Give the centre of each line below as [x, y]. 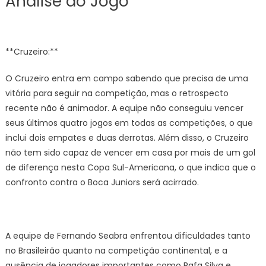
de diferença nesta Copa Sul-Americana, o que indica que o [130, 167]
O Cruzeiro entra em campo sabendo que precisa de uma [126, 78]
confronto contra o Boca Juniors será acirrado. [102, 182]
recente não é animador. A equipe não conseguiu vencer [124, 108]
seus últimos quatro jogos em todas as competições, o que [129, 123]
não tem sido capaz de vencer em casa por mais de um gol [130, 153]
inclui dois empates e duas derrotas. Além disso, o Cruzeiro [127, 138]
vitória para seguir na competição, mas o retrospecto [117, 93]
